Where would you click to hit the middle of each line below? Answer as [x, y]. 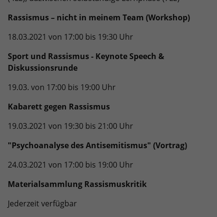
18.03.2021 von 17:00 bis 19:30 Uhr [70, 37]
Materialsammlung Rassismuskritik [78, 184]
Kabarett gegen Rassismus [59, 106]
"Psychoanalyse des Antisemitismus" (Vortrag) [97, 145]
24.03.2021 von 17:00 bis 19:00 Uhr [70, 164]
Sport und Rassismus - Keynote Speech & [86, 56]
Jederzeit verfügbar [42, 203]
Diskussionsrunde [43, 68]
